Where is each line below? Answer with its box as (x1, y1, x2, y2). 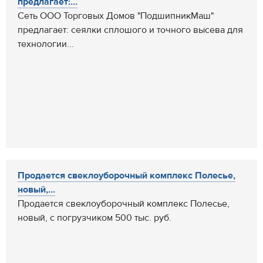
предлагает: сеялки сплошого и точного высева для (18, 24, 243, 36)
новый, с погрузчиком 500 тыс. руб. (18, 212, 171, 224)
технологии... (18, 38, 74, 50)
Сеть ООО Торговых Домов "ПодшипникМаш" (18, 10, 214, 22)
